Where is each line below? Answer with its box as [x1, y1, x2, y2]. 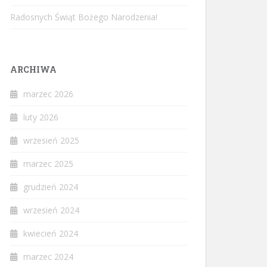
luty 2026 [23, 111, 58, 123]
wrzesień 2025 [23, 135, 79, 146]
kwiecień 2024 [23, 228, 78, 239]
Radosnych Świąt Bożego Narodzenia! [10, 11, 157, 23]
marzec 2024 [23, 251, 73, 262]
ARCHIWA [10, 64, 57, 75]
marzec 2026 [23, 88, 73, 100]
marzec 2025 [23, 158, 73, 169]
